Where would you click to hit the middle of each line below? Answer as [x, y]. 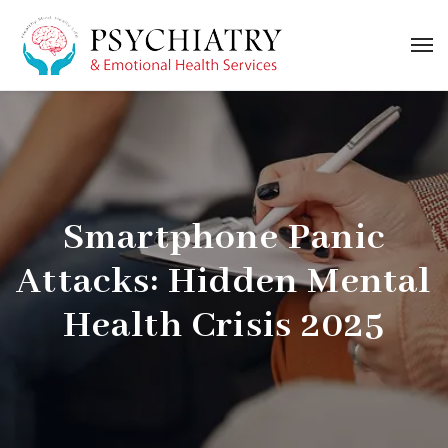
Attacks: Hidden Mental [224, 282]
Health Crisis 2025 [224, 326]
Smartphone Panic [224, 238]
